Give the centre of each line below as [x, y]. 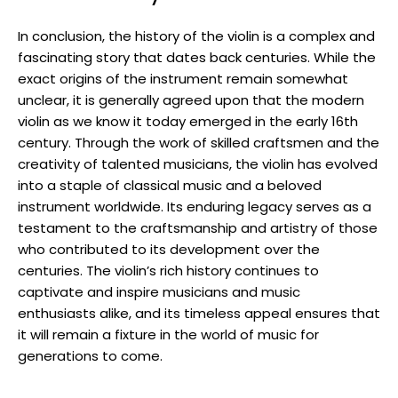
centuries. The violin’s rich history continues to [168, 271]
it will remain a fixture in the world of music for [168, 335]
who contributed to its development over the [169, 250]
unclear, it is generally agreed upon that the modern [191, 100]
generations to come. [90, 356]
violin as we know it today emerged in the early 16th [188, 122]
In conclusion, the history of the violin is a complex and [196, 36]
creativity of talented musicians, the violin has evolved [198, 164]
